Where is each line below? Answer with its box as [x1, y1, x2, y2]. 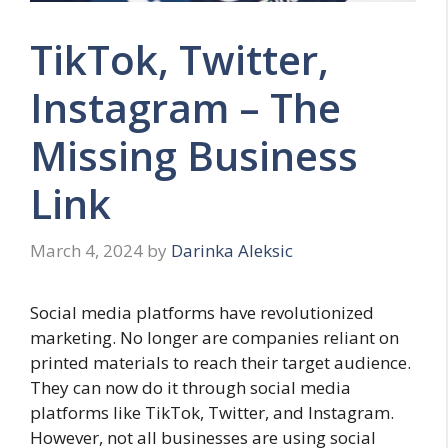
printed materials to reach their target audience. [30, 351, 411, 375]
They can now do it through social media [30, 376, 351, 400]
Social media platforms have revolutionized [30, 301, 374, 325]
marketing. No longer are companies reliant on [30, 326, 399, 350]
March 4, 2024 [30, 239, 143, 263]
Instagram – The [30, 79, 341, 135]
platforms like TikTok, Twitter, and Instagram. [30, 401, 394, 425]
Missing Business [30, 127, 358, 183]
